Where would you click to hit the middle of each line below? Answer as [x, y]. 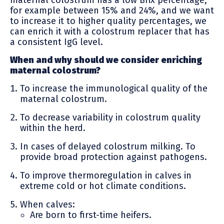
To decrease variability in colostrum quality [110, 117]
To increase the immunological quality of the [114, 88]
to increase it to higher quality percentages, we [108, 21]
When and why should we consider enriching [106, 60]
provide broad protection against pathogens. [113, 157]
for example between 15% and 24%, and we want [112, 10]
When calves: [47, 204]
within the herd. [53, 128]
